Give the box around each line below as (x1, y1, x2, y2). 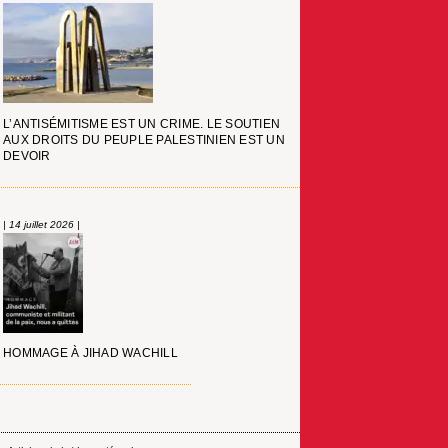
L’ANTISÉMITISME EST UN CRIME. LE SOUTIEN (3, 116, 281, 131)
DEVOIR (3, 148, 51, 163)
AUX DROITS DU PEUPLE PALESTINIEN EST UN (3, 132, 285, 147)
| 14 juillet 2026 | (3, 218, 81, 230)
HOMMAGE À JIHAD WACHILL (3, 346, 178, 361)
